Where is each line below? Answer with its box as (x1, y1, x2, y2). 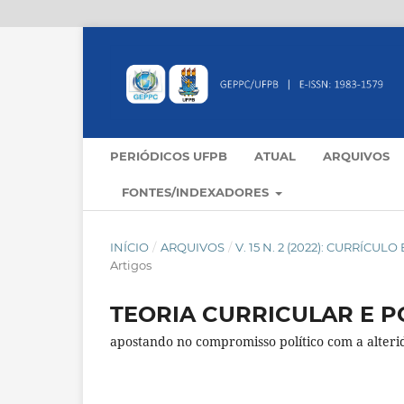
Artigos (110, 258, 151, 273)
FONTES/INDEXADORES (122, 185, 272, 200)
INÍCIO (110, 240, 149, 255)
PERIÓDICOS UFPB (110, 149, 227, 164)
